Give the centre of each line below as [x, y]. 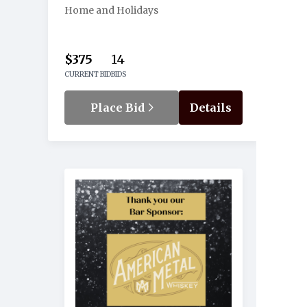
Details [211, 108]
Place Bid [119, 108]
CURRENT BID [88, 74]
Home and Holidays [111, 10]
